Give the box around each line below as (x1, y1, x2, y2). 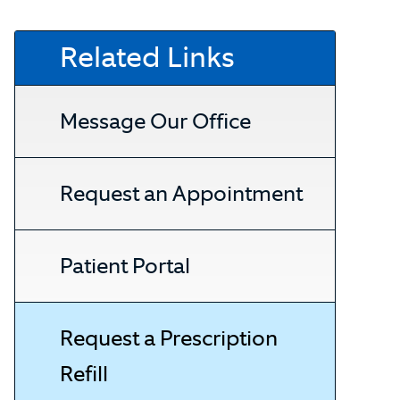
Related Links (60, 39, 234, 76)
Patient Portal (60, 252, 190, 279)
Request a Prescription (60, 324, 278, 352)
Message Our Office (60, 107, 251, 135)
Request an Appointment (60, 179, 303, 207)
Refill (60, 360, 108, 387)
